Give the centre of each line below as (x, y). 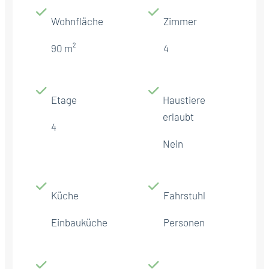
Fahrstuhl (184, 195)
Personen (184, 222)
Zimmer (180, 21)
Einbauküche (79, 222)
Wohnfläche (77, 21)
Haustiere (184, 99)
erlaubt (179, 116)
